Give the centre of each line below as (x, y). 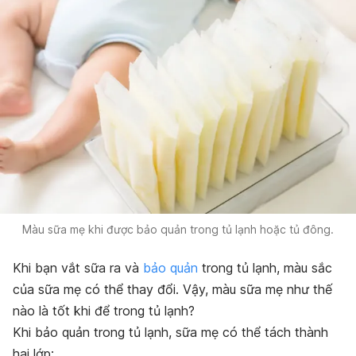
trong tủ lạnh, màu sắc (265, 268)
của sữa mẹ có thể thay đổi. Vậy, (112, 290)
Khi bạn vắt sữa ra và (78, 268)
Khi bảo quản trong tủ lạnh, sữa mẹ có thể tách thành (170, 333)
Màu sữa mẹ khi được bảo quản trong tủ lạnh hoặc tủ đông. (178, 230)
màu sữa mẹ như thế (272, 290)
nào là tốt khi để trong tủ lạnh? (104, 311)
